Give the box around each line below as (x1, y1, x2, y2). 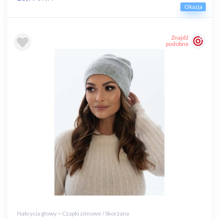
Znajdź (171, 33, 189, 41)
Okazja (184, 3, 202, 11)
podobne (166, 40, 189, 47)
